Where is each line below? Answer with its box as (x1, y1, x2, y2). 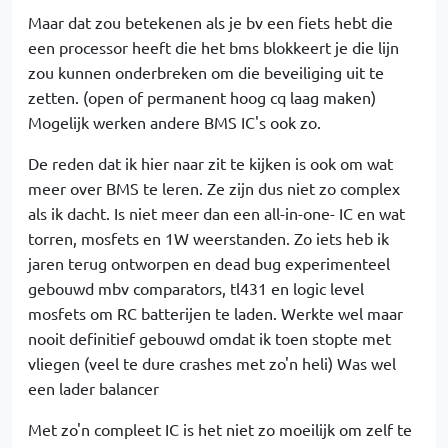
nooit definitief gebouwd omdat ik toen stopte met (28, 328, 391, 348)
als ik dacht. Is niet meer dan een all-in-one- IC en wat (28, 203, 405, 223)
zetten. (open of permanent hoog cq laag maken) (28, 87, 376, 107)
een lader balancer (28, 378, 159, 398)
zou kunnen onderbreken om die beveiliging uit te (28, 62, 384, 82)
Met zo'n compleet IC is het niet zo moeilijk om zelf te (28, 419, 412, 439)
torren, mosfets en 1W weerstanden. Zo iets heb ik (28, 228, 389, 248)
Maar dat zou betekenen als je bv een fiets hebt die (28, 12, 393, 32)
